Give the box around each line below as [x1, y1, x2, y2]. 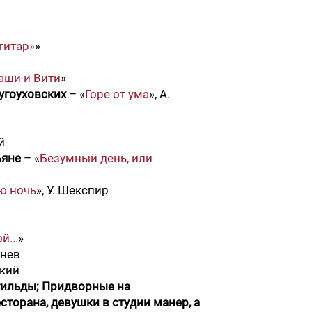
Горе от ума [85, 87, 149, 101]
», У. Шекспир [36, 183, 109, 197]
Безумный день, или [40, 151, 153, 165]
